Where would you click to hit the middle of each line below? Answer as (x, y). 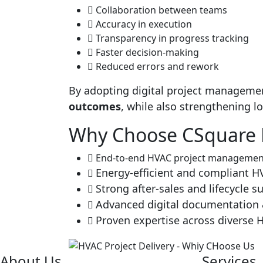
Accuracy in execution (144, 24)
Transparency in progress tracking (172, 38)
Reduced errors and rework (157, 67)
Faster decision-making (147, 53)
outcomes (95, 107)
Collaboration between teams (161, 10)
